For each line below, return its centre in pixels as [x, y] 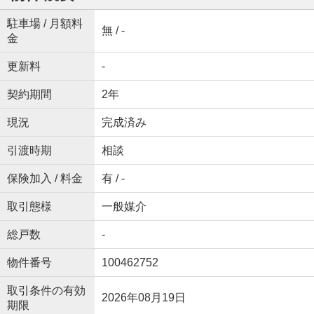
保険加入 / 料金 [45, 178]
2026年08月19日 [143, 298]
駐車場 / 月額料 [45, 23]
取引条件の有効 [46, 291]
